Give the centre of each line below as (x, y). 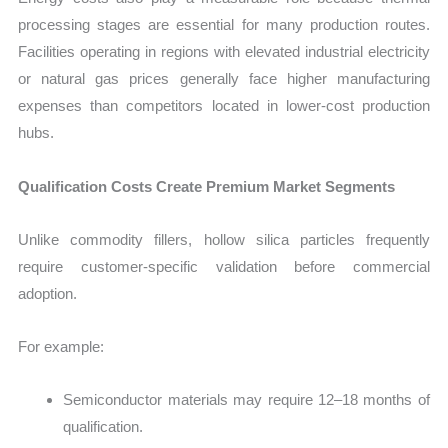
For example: (61, 347)
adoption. (48, 293)
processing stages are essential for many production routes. (224, 25)
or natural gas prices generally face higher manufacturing (224, 79)
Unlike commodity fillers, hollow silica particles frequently (224, 239)
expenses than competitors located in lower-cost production (224, 106)
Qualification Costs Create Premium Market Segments (207, 186)
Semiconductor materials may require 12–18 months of (246, 400)
